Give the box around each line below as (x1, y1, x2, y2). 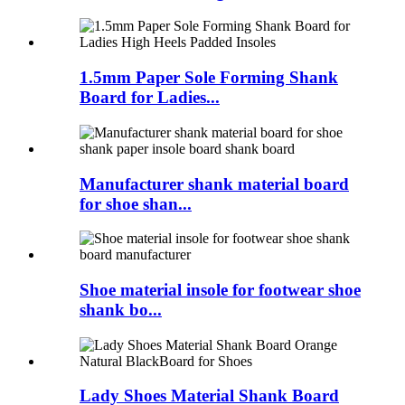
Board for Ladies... (80, 88, 220, 108)
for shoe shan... (80, 193, 192, 213)
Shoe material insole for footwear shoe (80, 280, 361, 299)
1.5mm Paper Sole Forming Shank (80, 68, 338, 88)
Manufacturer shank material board (80, 174, 349, 193)
